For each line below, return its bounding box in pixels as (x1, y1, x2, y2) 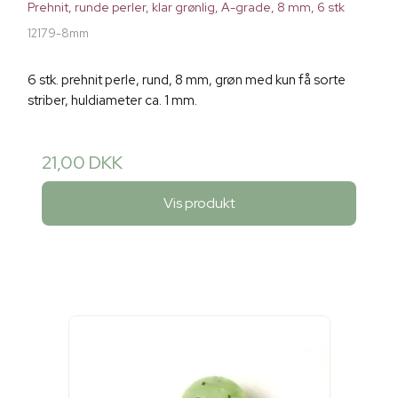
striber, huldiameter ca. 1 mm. (28, 91, 197, 109)
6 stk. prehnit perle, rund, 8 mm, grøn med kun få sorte (28, 70, 346, 89)
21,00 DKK (42, 150, 123, 174)
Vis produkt (163, 194, 235, 213)
